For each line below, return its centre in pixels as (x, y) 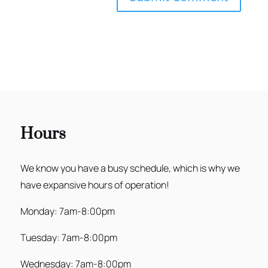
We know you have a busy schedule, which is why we (130, 168)
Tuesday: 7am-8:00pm (68, 238)
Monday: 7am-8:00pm (67, 211)
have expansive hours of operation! (95, 185)
